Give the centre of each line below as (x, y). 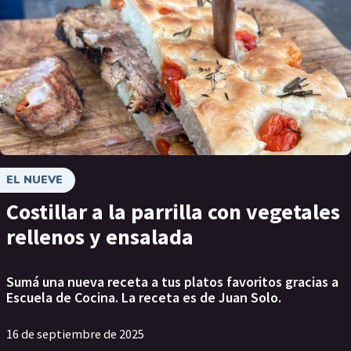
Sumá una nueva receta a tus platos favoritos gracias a (172, 282)
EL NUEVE (34, 180)
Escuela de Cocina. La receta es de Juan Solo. (144, 297)
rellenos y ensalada (100, 237)
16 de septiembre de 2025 (75, 334)
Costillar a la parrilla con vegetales (173, 212)
